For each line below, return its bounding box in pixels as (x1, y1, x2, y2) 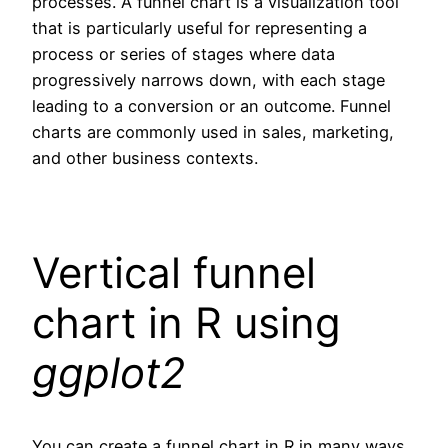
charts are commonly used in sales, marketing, (32, 121, 394, 142)
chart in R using (32, 296, 341, 348)
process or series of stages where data (32, 43, 335, 64)
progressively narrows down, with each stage (32, 69, 385, 90)
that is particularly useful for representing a (32, 17, 367, 38)
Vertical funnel (32, 246, 316, 298)
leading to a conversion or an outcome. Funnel (32, 95, 391, 116)
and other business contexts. (32, 147, 258, 168)
